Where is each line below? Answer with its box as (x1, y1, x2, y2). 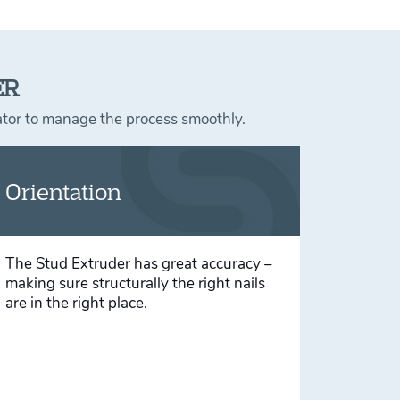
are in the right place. (4, 292, 147, 314)
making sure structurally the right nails (4, 272, 265, 295)
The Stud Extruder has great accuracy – (4, 253, 272, 275)
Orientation (4, 176, 121, 205)
